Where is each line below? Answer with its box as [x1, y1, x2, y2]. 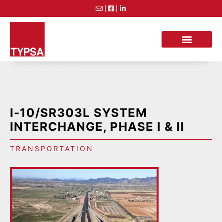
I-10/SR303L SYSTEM [10, 106, 147, 120]
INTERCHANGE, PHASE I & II [10, 119, 184, 134]
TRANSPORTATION [10, 144, 94, 153]
